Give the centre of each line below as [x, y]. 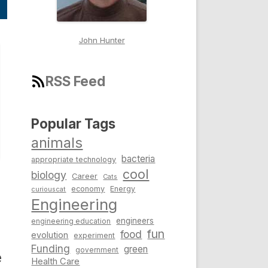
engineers [135, 221]
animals [57, 143]
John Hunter [102, 40]
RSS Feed [76, 81]
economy [88, 189]
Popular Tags [74, 124]
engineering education [71, 222]
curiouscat [49, 189]
